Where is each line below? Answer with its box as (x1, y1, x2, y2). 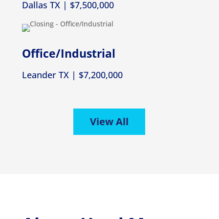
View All (90, 115, 129, 129)
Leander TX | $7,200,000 (22, 69, 123, 81)
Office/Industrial (22, 45, 115, 62)
